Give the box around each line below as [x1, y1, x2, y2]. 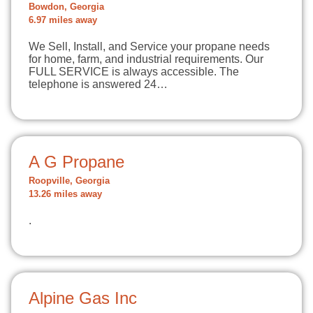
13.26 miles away [29, 189, 102, 199]
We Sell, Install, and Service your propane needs [29, 41, 270, 52]
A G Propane [29, 152, 124, 171]
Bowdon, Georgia [29, 2, 104, 12]
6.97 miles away [29, 15, 97, 25]
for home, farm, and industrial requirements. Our [29, 53, 263, 65]
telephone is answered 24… [29, 78, 168, 90]
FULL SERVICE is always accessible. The [29, 66, 239, 78]
